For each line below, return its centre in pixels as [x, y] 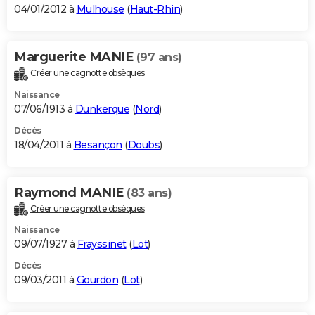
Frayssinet [102, 244]
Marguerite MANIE [75, 57]
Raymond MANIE [70, 192]
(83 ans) [149, 193]
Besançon [98, 144]
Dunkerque [102, 109]
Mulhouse [100, 9]
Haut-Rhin [155, 9]
